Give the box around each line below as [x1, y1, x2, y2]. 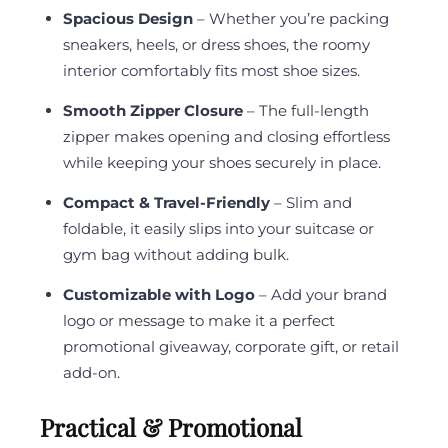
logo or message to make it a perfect [62, 311, 335, 331]
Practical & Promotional [40, 410, 302, 443]
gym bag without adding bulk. [62, 245, 289, 265]
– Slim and [269, 193, 352, 213]
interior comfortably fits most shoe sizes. [62, 61, 360, 81]
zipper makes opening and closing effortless [62, 127, 390, 147]
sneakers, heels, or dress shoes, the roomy [62, 35, 370, 55]
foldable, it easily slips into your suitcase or [62, 219, 374, 239]
